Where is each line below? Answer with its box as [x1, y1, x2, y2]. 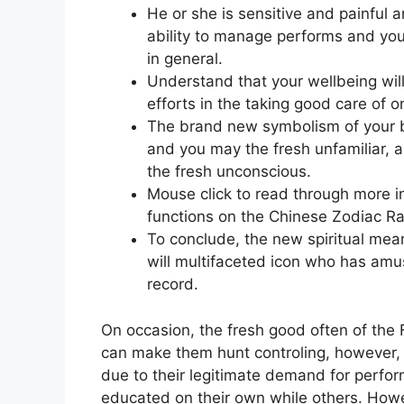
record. [147, 275, 198, 293]
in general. [147, 50, 223, 68]
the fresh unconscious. [147, 162, 311, 180]
